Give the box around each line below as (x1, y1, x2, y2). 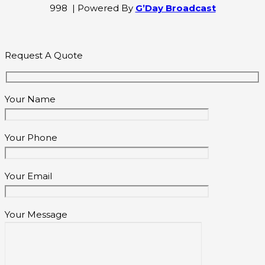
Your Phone (5, 131, 57, 143)
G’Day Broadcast (135, 2, 216, 14)
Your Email (5, 170, 52, 182)
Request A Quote (5, 50, 83, 62)
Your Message (5, 208, 67, 220)
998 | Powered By (49, 2, 135, 14)
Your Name (5, 93, 56, 105)
